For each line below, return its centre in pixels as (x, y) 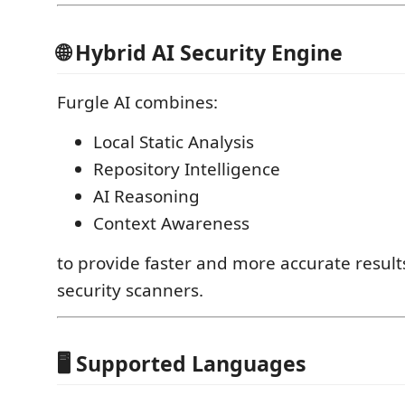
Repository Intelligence (187, 169)
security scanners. (130, 290)
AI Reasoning (146, 196)
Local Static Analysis (174, 141)
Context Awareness (171, 223)
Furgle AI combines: (137, 102)
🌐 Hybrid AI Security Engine (200, 52)
